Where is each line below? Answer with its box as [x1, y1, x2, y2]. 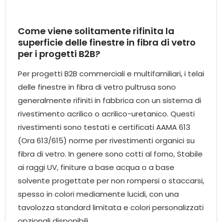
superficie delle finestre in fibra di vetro [18, 36, 196, 49]
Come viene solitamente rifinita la [18, 25, 174, 38]
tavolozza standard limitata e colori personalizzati [18, 202, 204, 213]
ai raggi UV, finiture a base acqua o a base [18, 162, 174, 173]
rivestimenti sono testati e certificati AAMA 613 [18, 122, 190, 133]
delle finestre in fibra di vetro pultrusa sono [18, 82, 176, 93]
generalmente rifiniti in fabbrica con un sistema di [18, 95, 201, 106]
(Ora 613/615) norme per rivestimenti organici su [18, 135, 195, 146]
